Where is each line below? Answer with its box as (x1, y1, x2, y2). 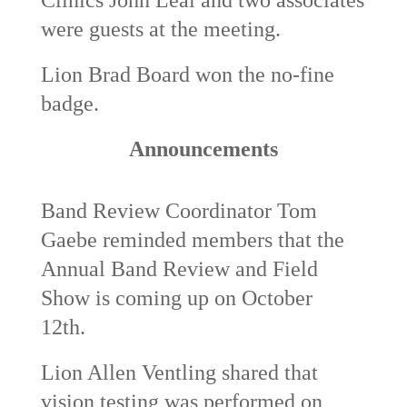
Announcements (128, 136, 278, 161)
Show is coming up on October (40, 285, 313, 310)
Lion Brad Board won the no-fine (40, 62, 334, 86)
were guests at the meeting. (40, 16, 281, 41)
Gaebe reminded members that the (40, 227, 344, 252)
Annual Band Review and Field (40, 256, 318, 281)
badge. (40, 91, 99, 115)
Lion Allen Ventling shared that (40, 360, 318, 384)
